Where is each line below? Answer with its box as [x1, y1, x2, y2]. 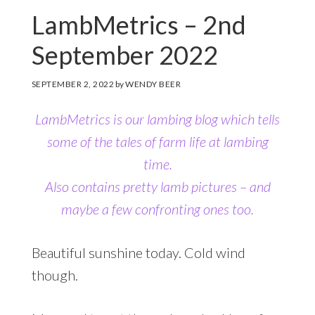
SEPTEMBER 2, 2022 [31, 78, 115, 89]
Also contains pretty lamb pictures [44, 177, 237, 195]
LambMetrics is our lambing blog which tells [35, 110, 280, 127]
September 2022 [31, 39, 218, 70]
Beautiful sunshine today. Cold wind [31, 243, 245, 261]
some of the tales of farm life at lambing [46, 132, 269, 150]
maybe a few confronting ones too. [61, 200, 254, 217]
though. [31, 266, 78, 283]
